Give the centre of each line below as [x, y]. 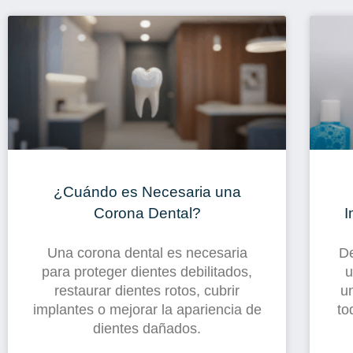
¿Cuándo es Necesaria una [147, 191]
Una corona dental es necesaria [147, 253]
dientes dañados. [147, 328]
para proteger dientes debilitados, [147, 271]
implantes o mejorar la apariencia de [147, 309]
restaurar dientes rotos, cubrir [147, 290]
